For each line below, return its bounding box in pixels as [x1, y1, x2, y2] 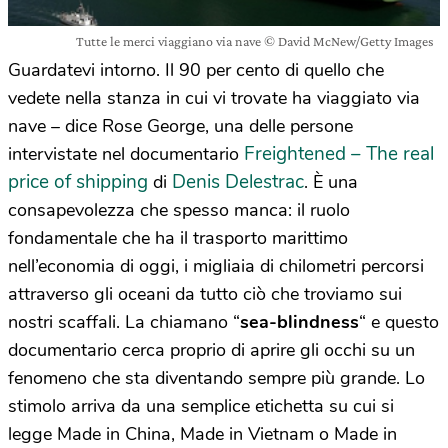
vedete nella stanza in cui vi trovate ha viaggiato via [8, 86, 420, 110]
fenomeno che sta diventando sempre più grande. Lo [8, 366, 425, 390]
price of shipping [8, 169, 148, 195]
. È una [304, 170, 358, 194]
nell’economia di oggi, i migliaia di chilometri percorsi [8, 254, 424, 278]
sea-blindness [240, 310, 359, 334]
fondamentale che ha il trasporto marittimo [8, 226, 348, 250]
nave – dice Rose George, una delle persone [8, 114, 353, 138]
